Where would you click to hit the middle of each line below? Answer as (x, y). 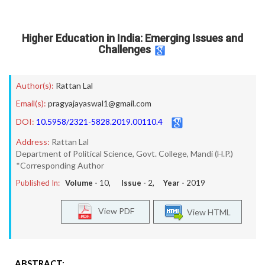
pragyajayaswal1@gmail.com (100, 103)
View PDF (114, 211)
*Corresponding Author (60, 165)
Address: (33, 142)
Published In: (38, 183)
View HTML (207, 212)
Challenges (125, 50)
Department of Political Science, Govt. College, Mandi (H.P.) (125, 153)
